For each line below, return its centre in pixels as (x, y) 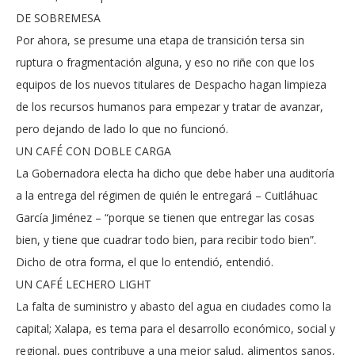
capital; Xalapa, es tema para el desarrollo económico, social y (176, 329)
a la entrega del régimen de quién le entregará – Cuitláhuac (167, 196)
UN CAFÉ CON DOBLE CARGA (94, 151)
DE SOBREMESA (58, 18)
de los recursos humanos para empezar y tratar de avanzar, (170, 107)
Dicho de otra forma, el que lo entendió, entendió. (145, 262)
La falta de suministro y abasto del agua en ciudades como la (174, 307)
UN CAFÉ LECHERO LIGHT (84, 284)
